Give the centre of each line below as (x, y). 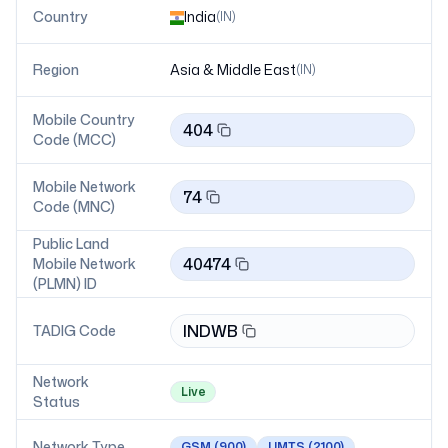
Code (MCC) (74, 139)
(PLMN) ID (65, 283)
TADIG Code (74, 330)
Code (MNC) (74, 206)
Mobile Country (84, 119)
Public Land (71, 243)
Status (56, 401)
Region (56, 69)
